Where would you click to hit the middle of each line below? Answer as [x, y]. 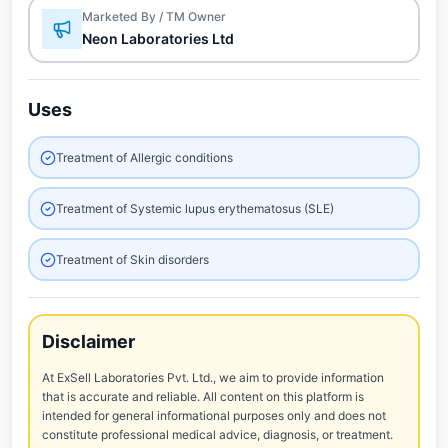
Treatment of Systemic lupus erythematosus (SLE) [195, 208]
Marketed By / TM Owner [154, 16]
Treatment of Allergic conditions [144, 157]
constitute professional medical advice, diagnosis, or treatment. [217, 434]
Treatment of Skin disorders [132, 259]
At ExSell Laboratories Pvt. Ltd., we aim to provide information [213, 377]
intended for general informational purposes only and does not [214, 415]
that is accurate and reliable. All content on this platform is [203, 396]
